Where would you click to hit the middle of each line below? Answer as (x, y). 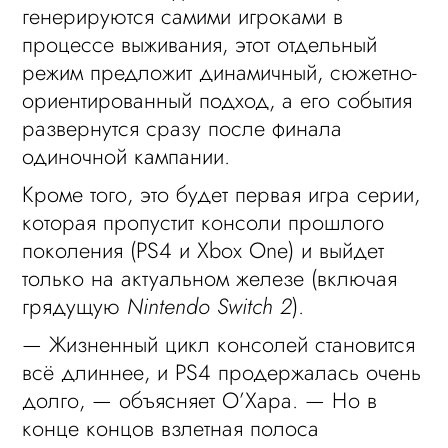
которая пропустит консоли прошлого (203, 222)
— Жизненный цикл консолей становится (219, 344)
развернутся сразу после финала (182, 128)
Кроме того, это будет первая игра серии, (221, 194)
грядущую (75, 306)
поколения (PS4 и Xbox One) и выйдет (203, 250)
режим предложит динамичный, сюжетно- (220, 72)
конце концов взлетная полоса (171, 428)
